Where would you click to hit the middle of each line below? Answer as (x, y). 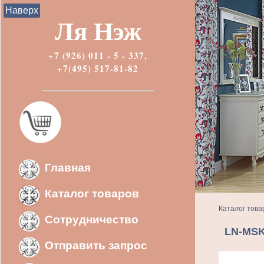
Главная (68, 168)
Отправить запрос (96, 245)
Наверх (22, 10)
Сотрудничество (92, 220)
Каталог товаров (92, 194)
